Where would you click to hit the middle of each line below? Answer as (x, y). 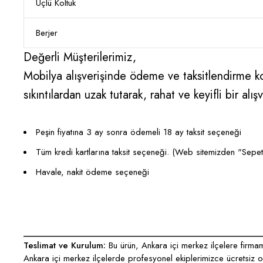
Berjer (47, 33)
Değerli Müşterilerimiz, (80, 57)
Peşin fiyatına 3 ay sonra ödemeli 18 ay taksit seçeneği (139, 132)
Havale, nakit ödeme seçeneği (92, 172)
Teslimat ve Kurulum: (65, 245)
